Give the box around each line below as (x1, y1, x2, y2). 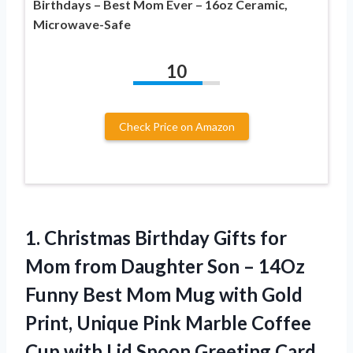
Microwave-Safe (33, 16, 131, 32)
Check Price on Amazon (118, 119, 235, 133)
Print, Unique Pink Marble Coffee (25, 310, 311, 334)
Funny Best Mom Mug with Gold (25, 282, 303, 306)
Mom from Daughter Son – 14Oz (25, 254, 305, 277)
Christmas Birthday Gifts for (44, 225, 287, 249)
